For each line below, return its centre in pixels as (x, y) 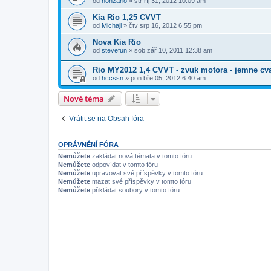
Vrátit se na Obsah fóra (106, 119)
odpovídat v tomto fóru (124, 165)
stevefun (114, 50)
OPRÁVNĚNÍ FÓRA (88, 145)
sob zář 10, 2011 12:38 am (173, 50)
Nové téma (84, 99)
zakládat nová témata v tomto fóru (141, 156)
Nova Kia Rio (117, 42)
